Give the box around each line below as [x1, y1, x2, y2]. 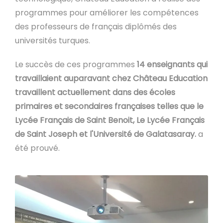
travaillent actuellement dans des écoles [15, 87, 175, 98]
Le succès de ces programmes [15, 59, 135, 70]
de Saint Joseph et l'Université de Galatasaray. [15, 128, 196, 140]
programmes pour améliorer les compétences [15, 7, 199, 18]
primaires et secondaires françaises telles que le [15, 101, 204, 112]
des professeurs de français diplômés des [15, 21, 177, 32]
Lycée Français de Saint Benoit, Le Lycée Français [15, 114, 205, 126]
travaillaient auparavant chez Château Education [15, 73, 208, 84]
